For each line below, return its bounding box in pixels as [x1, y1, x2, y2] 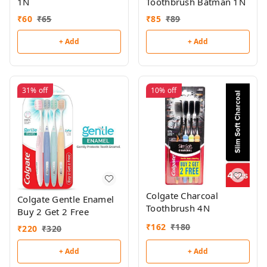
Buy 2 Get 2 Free [17, 205, 89, 218]
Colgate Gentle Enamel [17, 193, 114, 205]
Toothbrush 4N [146, 202, 210, 215]
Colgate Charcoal [146, 190, 218, 202]
